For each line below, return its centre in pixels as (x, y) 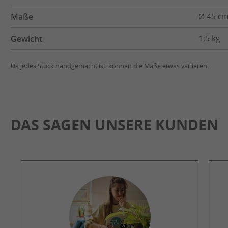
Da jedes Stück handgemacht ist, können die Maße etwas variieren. (110, 66)
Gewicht (26, 38)
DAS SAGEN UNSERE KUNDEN (115, 124)
